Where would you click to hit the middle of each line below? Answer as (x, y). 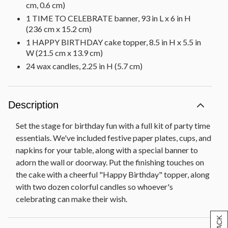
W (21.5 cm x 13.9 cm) (64, 53)
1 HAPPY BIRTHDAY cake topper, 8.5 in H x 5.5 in (113, 42)
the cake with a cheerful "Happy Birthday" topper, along (113, 175)
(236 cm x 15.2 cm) (59, 29)
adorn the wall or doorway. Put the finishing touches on (110, 162)
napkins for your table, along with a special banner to (107, 150)
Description (33, 105)
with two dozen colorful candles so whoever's (94, 187)
